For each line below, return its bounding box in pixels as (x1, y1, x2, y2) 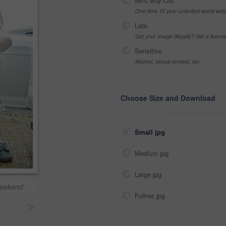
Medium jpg (135, 148, 171, 158)
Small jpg (135, 127, 167, 137)
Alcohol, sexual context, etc (135, 58, 199, 65)
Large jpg (135, 169, 163, 179)
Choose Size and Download (121, 93, 215, 103)
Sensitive (135, 46, 162, 55)
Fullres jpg (135, 191, 167, 200)
